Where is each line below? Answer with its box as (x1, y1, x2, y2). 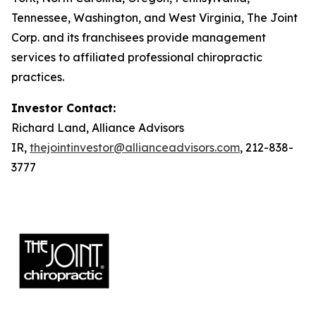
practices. (11, 70, 64, 84)
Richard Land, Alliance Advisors (11, 121, 184, 135)
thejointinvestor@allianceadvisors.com (30, 140, 240, 154)
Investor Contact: (11, 101, 116, 115)
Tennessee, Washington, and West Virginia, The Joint (11, 11, 298, 25)
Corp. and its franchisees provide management (11, 30, 266, 44)
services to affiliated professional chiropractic (11, 50, 262, 64)
